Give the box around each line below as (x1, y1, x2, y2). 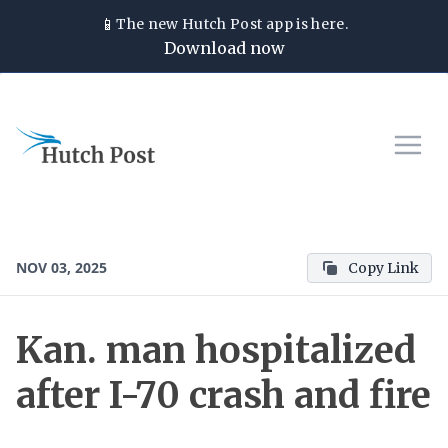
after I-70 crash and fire (16, 373, 431, 418)
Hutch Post (182, 15, 263, 33)
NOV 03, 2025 (16, 258, 107, 277)
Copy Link (348, 259, 419, 277)
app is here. (262, 15, 349, 33)
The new (116, 15, 183, 33)
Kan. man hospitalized (16, 328, 416, 373)
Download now (163, 38, 285, 58)
